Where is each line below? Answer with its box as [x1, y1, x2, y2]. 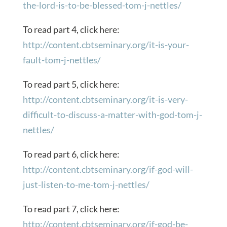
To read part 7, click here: [22, 203, 120, 214]
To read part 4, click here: [22, 23, 120, 35]
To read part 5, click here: [22, 78, 120, 90]
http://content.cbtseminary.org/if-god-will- [22, 163, 193, 175]
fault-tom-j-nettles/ [22, 54, 101, 65]
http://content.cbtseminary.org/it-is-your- [22, 39, 189, 50]
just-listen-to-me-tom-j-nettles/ [22, 178, 149, 190]
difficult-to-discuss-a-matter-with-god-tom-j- [22, 108, 202, 120]
